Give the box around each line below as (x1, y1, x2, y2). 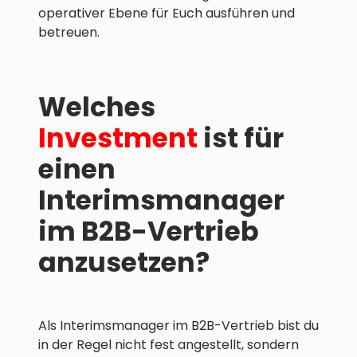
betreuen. (38, 23, 100, 42)
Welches (38, 88, 155, 127)
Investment (38, 120, 198, 158)
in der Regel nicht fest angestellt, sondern (38, 335, 299, 355)
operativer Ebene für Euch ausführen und (38, 4, 295, 23)
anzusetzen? (38, 244, 210, 282)
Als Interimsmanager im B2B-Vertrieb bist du (38, 316, 319, 335)
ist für (198, 120, 284, 158)
